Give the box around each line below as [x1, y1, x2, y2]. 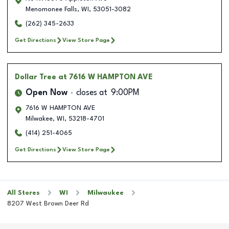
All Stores [7, 189, 40, 196]
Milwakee [26, 115, 53, 122]
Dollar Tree [15, 73, 56, 81]
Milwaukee [87, 189, 124, 196]
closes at [76, 88, 107, 97]
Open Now [26, 88, 67, 97]
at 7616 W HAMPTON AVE [58, 73, 153, 81]
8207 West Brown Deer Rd [7, 200, 89, 207]
